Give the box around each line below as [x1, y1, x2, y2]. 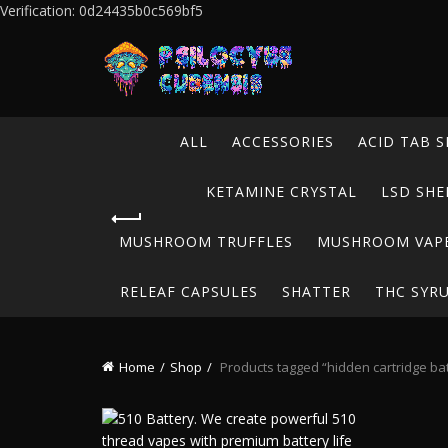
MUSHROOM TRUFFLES [119, 232, 293, 251]
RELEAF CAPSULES [119, 282, 258, 301]
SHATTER [281, 282, 351, 301]
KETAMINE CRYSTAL [206, 182, 357, 201]
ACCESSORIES [231, 132, 334, 151]
